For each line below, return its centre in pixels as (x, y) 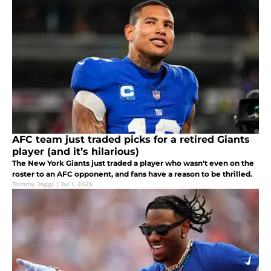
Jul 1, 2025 (77, 184)
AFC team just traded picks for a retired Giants (131, 140)
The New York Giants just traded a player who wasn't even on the (133, 163)
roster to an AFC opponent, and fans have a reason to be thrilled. (132, 174)
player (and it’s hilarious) (76, 152)
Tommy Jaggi (33, 184)
